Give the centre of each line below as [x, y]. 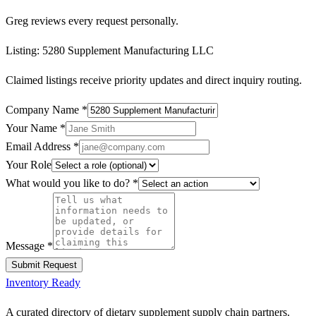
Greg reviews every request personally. [92, 20]
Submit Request [44, 265]
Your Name [33, 128]
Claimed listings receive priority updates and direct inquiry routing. [154, 80]
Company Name [44, 109]
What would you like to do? [69, 183]
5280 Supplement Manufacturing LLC [128, 50]
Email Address [39, 146]
